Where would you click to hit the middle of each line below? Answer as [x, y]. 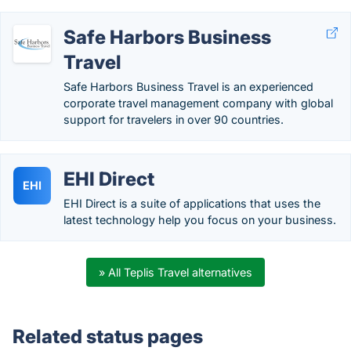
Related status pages [108, 337]
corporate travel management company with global [198, 103]
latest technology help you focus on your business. [200, 220]
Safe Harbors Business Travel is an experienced [188, 87]
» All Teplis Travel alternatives [175, 272]
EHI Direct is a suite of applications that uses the [192, 203]
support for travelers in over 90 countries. [174, 119]
